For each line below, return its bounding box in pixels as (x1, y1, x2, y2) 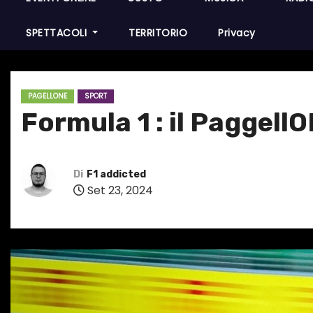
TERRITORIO (129, 25, 188, 40)
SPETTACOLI (26, 25, 90, 40)
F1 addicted (87, 168, 146, 181)
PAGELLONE (28, 90, 67, 101)
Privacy (218, 25, 256, 40)
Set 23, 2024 (85, 182, 153, 199)
